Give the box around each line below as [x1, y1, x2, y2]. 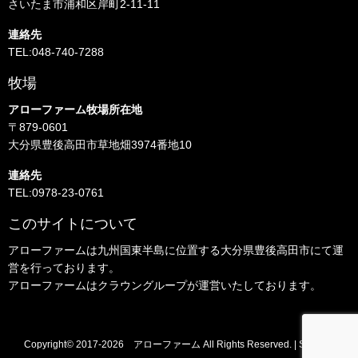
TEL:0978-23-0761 [8, 186, 104, 199]
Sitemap [298, 339, 335, 350]
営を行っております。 [8, 261, 120, 274]
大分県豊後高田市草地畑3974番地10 [8, 138, 192, 151]
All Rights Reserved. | [200, 339, 299, 350]
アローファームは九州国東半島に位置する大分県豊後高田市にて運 [8, 244, 344, 257]
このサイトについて [8, 216, 137, 232]
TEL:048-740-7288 [8, 46, 104, 58]
